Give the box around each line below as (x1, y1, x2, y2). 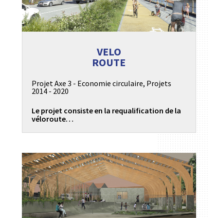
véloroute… (31, 113, 73, 124)
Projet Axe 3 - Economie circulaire (31, 78, 143, 88)
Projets (146, 78, 171, 88)
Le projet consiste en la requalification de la (31, 105, 181, 115)
